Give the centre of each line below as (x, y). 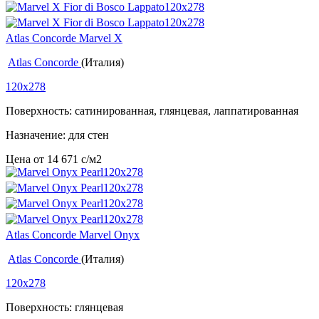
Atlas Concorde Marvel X (64, 38)
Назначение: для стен (57, 135)
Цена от (26, 159)
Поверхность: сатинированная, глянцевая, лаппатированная (152, 111)
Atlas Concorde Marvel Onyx (73, 235)
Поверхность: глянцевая (64, 308)
